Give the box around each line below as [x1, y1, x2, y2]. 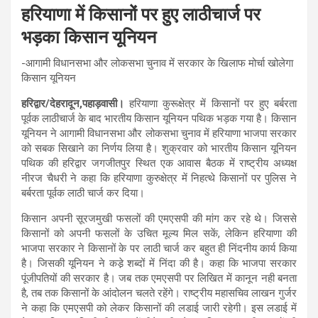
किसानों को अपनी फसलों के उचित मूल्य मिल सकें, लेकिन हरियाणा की [21, 226, 297, 240]
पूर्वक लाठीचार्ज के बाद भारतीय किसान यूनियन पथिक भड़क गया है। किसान [21, 111, 297, 125]
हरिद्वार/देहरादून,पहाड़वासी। [21, 97, 124, 110]
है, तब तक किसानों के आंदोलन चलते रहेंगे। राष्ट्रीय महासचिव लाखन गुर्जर [21, 286, 297, 300]
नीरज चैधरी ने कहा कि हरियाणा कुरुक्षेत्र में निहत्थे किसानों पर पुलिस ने [21, 171, 297, 185]
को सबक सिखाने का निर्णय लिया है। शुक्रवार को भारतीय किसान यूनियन [21, 141, 297, 155]
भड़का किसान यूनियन [21, 26, 156, 48]
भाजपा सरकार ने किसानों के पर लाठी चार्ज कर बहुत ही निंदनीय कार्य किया [21, 241, 297, 255]
